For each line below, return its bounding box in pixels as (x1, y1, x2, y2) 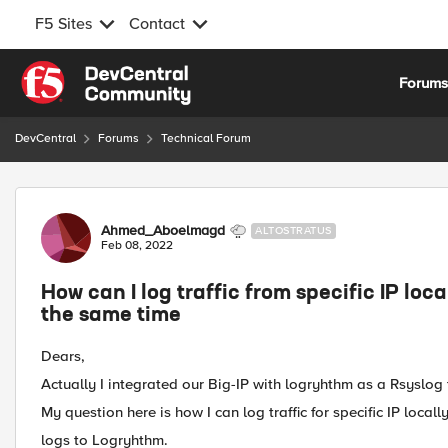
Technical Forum (161, 131, 251, 146)
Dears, (41, 347, 85, 365)
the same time (41, 306, 181, 326)
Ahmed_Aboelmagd (101, 222, 225, 239)
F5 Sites (35, 14, 92, 34)
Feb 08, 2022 (101, 238, 173, 253)
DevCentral (15, 131, 76, 146)
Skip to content (35, 63, 137, 81)
